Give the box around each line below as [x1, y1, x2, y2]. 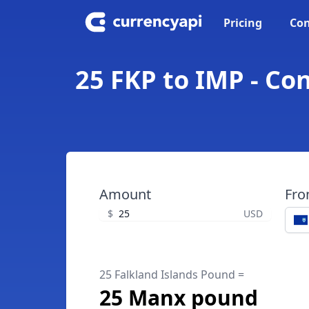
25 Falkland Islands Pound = [99, 267, 244, 282]
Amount [99, 185, 151, 203]
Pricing [223, 15, 262, 30]
